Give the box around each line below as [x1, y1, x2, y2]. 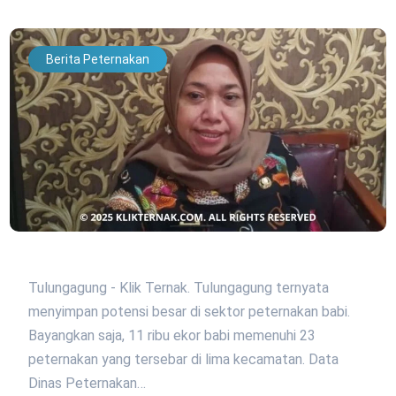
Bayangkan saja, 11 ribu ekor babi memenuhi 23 [28, 326, 316, 344]
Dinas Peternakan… [28, 374, 146, 392]
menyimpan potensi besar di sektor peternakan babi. [28, 302, 350, 320]
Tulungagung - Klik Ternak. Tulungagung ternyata [28, 278, 329, 296]
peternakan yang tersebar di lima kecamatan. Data [28, 350, 339, 368]
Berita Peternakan [46, 51, 149, 66]
